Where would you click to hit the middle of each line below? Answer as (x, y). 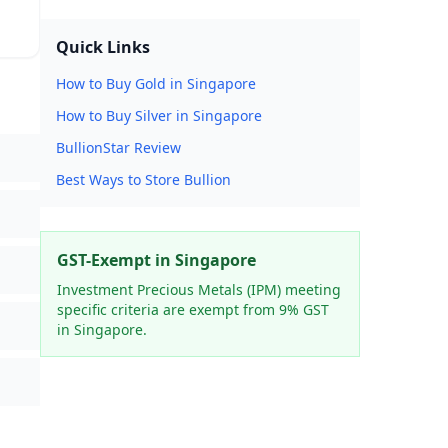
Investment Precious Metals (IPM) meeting (199, 289)
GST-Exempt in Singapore (156, 260)
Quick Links (103, 47)
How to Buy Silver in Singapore (159, 115)
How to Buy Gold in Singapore (156, 83)
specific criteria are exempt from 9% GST (193, 309)
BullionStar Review (118, 147)
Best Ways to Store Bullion (143, 179)
